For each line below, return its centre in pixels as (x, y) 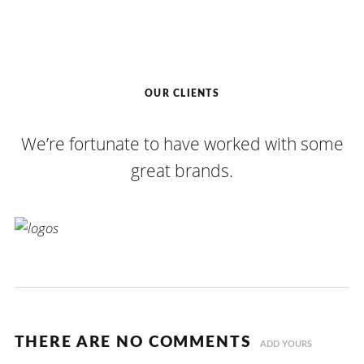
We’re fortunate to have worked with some (182, 143)
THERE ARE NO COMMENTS (133, 342)
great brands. (182, 170)
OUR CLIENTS (182, 94)
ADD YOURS (286, 344)
